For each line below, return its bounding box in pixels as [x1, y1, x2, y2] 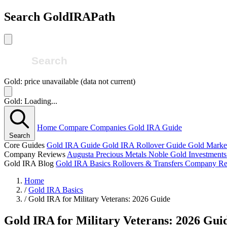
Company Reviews [4, 150, 67, 159]
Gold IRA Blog [4, 159, 56, 168]
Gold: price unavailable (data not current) [4, 77, 135, 86]
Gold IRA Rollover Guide [102, 141, 188, 150]
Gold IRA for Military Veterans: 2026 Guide [28, 195, 170, 204]
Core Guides [4, 141, 47, 150]
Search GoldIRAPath [4, 10, 115, 24]
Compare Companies [59, 123, 128, 132]
